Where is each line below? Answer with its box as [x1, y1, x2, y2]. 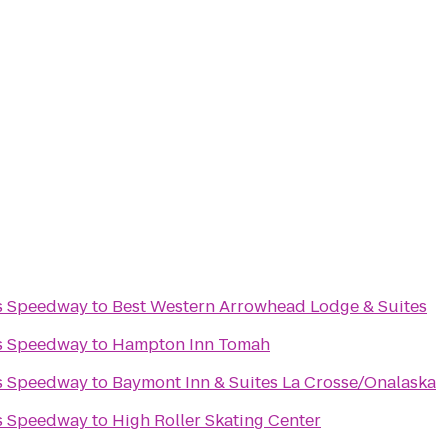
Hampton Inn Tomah [112, 333, 270, 356]
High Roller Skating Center [112, 409, 321, 432]
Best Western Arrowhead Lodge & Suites [112, 295, 427, 318]
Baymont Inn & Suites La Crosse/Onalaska [112, 371, 436, 394]
